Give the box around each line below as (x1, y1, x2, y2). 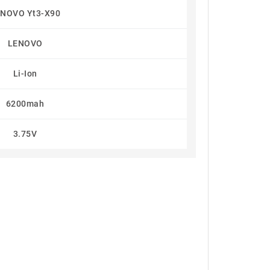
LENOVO (7, 39, 43, 48)
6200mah (5, 99, 45, 108)
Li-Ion (13, 69, 37, 78)
